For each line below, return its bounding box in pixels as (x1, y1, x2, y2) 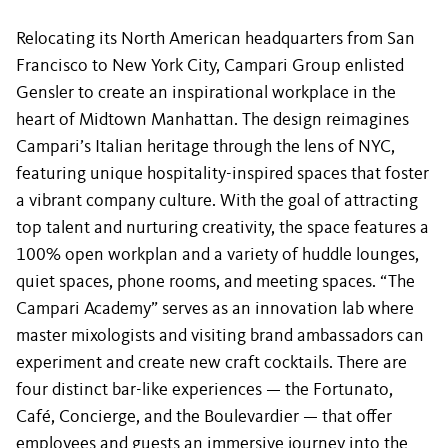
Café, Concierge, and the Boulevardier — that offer (16, 408, 392, 426)
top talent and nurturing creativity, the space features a (16, 219, 429, 237)
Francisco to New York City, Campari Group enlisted (16, 57, 404, 75)
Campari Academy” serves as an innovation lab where (16, 300, 414, 318)
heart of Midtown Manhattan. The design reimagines (16, 111, 409, 129)
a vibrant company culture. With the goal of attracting (16, 192, 418, 210)
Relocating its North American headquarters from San (16, 30, 415, 48)
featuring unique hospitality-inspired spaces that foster (16, 165, 429, 183)
